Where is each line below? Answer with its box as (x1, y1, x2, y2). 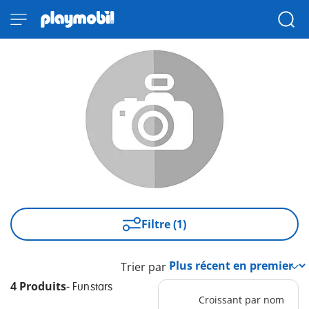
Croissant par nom (198, 293, 284, 307)
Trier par (120, 259, 166, 275)
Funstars (72, 280, 113, 295)
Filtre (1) (141, 217, 187, 232)
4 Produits (10, 279, 66, 295)
